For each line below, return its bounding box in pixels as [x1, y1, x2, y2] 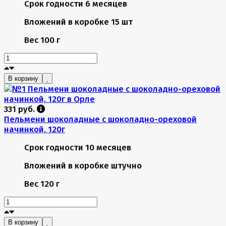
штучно [111, 160, 142, 171]
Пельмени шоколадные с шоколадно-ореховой [4, 114, 197, 124]
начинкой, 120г [4, 124, 65, 134]
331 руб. [4, 103, 37, 114]
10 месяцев [85, 142, 131, 152]
